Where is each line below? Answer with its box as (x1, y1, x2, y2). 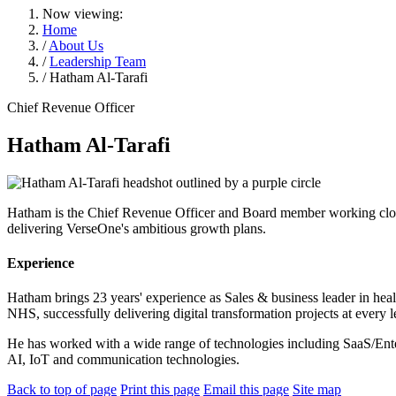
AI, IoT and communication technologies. (7, 352, 240, 368)
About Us (49, 37, 103, 53)
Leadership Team (49, 53, 146, 69)
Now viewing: (42, 5, 123, 21)
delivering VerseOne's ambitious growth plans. (7, 220, 266, 236)
